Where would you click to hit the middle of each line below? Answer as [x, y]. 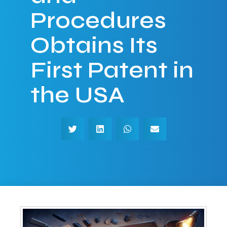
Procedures [98, 20]
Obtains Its [94, 45]
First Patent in [112, 70]
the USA [78, 95]
